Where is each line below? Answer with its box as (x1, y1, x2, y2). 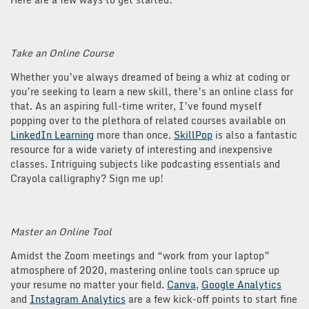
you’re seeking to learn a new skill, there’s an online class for (10, 83, 293, 99)
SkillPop (174, 126, 212, 143)
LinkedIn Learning (10, 126, 94, 143)
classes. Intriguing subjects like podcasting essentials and (10, 155, 280, 172)
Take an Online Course (10, 44, 114, 61)
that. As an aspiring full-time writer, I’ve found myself (10, 97, 261, 114)
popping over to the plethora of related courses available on (10, 112, 286, 128)
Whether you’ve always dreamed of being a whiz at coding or (10, 68, 290, 85)
